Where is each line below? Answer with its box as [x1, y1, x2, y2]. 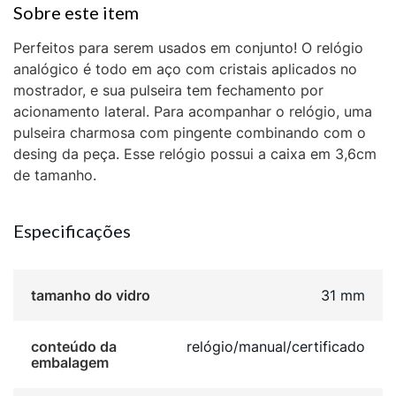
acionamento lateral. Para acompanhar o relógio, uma [13, 103, 372, 121]
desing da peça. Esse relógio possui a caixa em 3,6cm [13, 145, 377, 164]
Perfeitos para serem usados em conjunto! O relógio [13, 39, 363, 57]
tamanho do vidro [31, 286, 150, 305]
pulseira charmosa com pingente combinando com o [13, 124, 366, 142]
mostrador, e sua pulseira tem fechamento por [13, 81, 324, 100]
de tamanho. [13, 166, 96, 185]
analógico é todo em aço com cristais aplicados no [13, 60, 357, 79]
